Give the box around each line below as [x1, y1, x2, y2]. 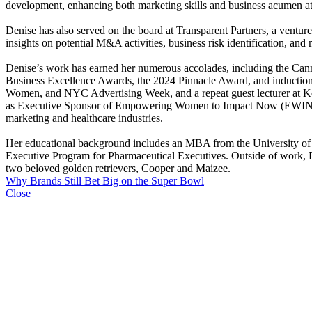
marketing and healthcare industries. [6, 111, 163, 124]
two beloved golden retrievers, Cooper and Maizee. [6, 162, 231, 174]
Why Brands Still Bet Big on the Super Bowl [6, 174, 204, 187]
